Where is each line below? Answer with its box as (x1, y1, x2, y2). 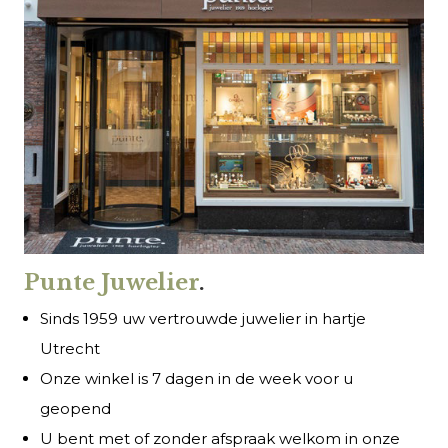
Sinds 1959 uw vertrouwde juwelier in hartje (40, 308, 366, 328)
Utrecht (40, 338, 100, 358)
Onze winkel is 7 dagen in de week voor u (40, 368, 353, 388)
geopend (40, 398, 111, 418)
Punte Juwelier (24, 268, 199, 296)
